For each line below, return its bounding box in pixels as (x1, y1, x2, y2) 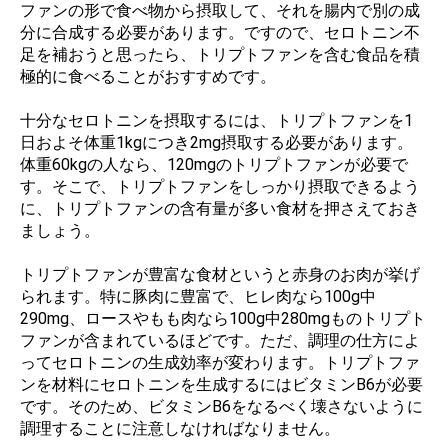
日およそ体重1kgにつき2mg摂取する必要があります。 (20, 132, 413, 152)
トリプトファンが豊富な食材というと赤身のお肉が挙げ (20, 264, 420, 284)
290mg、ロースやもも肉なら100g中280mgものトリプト (20, 308, 426, 328)
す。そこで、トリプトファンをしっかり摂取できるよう (20, 176, 420, 196)
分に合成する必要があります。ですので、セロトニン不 (20, 22, 420, 42)
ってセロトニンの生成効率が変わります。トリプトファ (20, 352, 420, 372)
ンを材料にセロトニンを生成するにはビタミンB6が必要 (20, 374, 423, 394)
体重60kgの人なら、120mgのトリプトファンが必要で (20, 154, 408, 174)
